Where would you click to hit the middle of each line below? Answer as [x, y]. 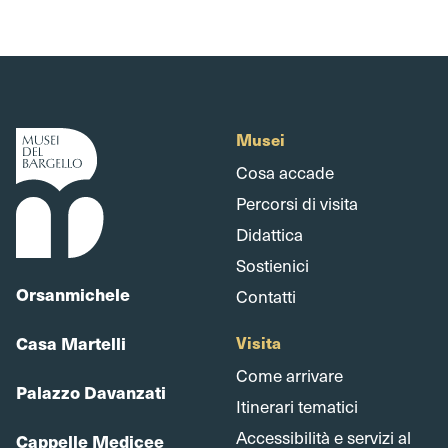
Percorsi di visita [297, 203]
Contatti [266, 296]
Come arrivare [289, 375]
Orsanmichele [73, 294]
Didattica [269, 234]
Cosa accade [285, 172]
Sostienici [272, 265]
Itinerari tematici [297, 406]
